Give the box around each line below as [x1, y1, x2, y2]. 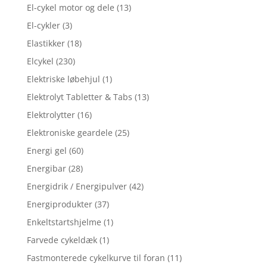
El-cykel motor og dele [26, 1, 114, 13]
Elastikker [26, 37, 65, 49]
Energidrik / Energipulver [26, 180, 127, 192]
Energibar [26, 162, 66, 174]
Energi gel [26, 144, 67, 156]
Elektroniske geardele [26, 126, 113, 138]
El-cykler [26, 19, 60, 31]
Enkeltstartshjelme [26, 216, 101, 228]
